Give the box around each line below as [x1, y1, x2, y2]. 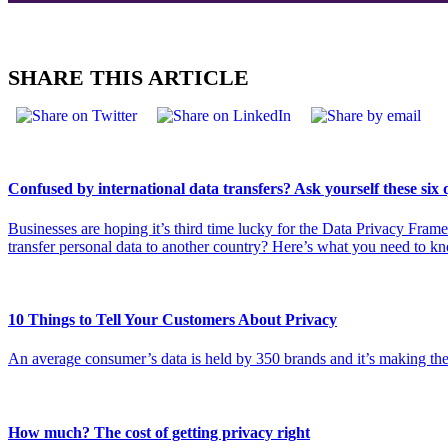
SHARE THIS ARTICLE [8, 65, 249, 91]
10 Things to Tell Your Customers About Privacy [8, 311, 337, 328]
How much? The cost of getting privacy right [8, 423, 310, 441]
